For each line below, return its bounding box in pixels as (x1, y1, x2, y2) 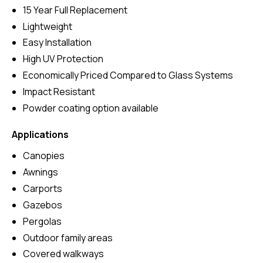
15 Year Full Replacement (23, 3, 128, 16)
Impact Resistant (23, 85, 96, 99)
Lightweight (23, 19, 73, 33)
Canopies (23, 149, 65, 163)
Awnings (23, 166, 59, 179)
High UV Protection (23, 52, 104, 66)
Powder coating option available (23, 101, 159, 114)
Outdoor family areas (23, 231, 113, 244)
